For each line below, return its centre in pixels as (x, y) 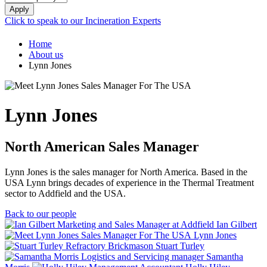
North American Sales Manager (102, 147)
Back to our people (41, 214)
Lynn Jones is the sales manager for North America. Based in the (126, 172)
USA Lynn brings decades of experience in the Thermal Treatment (129, 183)
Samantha (225, 257)
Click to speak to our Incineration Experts (83, 20)
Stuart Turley (180, 246)
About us (46, 55)
